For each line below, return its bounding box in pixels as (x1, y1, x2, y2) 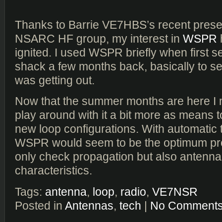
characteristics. (15, 164, 92, 177)
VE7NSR (152, 185, 198, 198)
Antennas (65, 199, 113, 212)
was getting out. (15, 74, 95, 87)
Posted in (15, 199, 65, 212)
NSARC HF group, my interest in (15, 32, 183, 45)
